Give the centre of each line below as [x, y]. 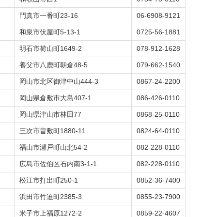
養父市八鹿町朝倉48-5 [54, 65]
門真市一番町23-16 [49, 15]
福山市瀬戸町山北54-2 [54, 147]
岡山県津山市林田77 [50, 114]
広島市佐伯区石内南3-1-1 [58, 164]
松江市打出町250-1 [49, 180]
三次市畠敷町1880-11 [53, 131]
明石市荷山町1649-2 [51, 48]
